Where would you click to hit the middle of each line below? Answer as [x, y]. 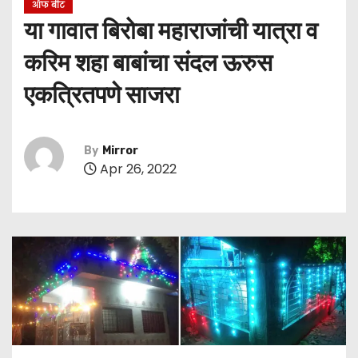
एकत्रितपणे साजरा [102, 95]
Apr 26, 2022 [137, 169]
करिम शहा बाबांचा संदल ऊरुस [148, 63]
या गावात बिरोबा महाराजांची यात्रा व [171, 31]
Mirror [120, 151]
